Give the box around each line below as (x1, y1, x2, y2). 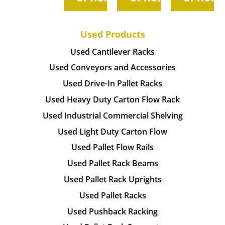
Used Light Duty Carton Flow (58, 126, 167, 137)
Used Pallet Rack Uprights (63, 173, 162, 185)
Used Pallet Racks (79, 189, 146, 201)
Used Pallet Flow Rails (71, 142, 154, 153)
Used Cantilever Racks (70, 46, 155, 57)
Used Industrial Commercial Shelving (42, 109, 183, 121)
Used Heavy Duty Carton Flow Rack (45, 93, 180, 105)
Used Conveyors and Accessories (49, 62, 176, 73)
